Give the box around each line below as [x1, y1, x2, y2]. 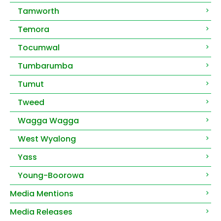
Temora [18, 24, 49, 36]
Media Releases [10, 206, 73, 218]
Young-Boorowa [18, 170, 84, 182]
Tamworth [18, 5, 59, 17]
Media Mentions [10, 188, 74, 200]
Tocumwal [18, 42, 60, 54]
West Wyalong [18, 133, 76, 145]
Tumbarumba [18, 60, 73, 72]
